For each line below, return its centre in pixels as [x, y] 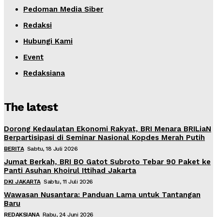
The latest [31, 107]
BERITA [14, 149]
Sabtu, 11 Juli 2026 [68, 182]
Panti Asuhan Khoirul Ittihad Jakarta [70, 171]
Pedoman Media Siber [63, 9]
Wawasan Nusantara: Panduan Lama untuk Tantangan [102, 195]
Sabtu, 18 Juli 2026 [52, 149]
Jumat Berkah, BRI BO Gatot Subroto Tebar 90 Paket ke [107, 162]
